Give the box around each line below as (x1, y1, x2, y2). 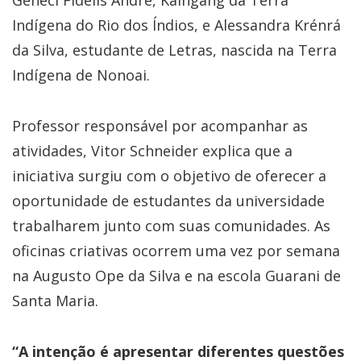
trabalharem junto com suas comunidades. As (12, 216, 330, 236)
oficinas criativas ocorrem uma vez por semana (12, 241, 340, 261)
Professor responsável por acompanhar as (12, 116, 308, 136)
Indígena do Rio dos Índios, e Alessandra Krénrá (12, 15, 341, 35)
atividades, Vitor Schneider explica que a (12, 141, 293, 161)
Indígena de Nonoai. (12, 65, 150, 85)
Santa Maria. (12, 291, 98, 311)
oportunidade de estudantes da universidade (12, 191, 325, 211)
